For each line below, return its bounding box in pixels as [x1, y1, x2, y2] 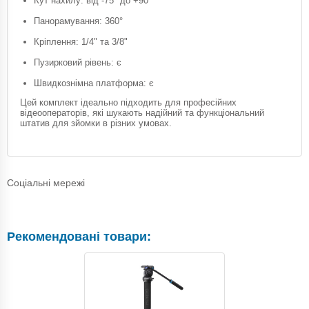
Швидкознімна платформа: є [34, 77, 154, 88]
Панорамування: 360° [34, 15, 123, 26]
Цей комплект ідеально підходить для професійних [20, 97, 237, 108]
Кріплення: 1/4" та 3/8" [34, 36, 128, 47]
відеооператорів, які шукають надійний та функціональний [20, 107, 264, 118]
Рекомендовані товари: [7, 229, 151, 243]
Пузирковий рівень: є [34, 57, 121, 68]
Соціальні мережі [7, 177, 85, 188]
